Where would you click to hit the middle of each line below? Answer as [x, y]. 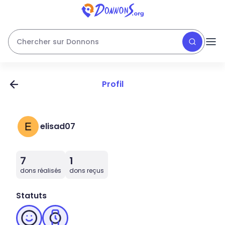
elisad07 [58, 126]
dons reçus [87, 171]
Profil [113, 84]
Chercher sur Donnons [58, 42]
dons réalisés [41, 171]
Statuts [31, 196]
